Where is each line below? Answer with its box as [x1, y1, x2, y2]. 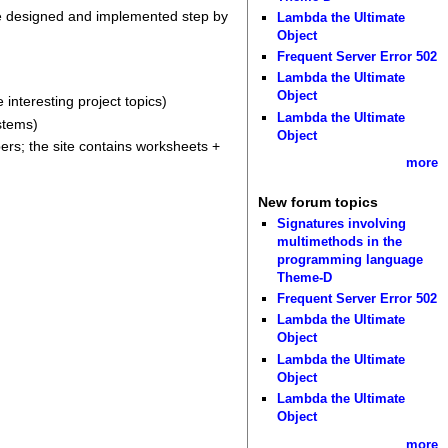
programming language [277, 251, 424, 267]
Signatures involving [277, 215, 407, 231]
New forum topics [257, 194, 378, 211]
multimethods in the [277, 233, 403, 249]
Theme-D [277, 269, 333, 285]
